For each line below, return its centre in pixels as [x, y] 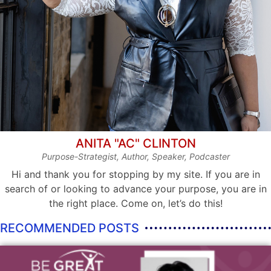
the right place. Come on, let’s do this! [135, 203]
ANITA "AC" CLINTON [135, 144]
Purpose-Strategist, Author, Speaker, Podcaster [135, 157]
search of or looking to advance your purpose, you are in [135, 188]
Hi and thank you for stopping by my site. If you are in [135, 174]
